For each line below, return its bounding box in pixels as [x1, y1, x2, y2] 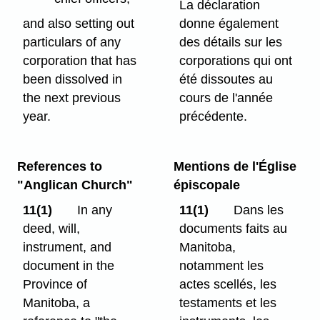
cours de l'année [179, 91, 274, 106]
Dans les [229, 202, 284, 217]
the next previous [23, 91, 121, 106]
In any [73, 202, 112, 217]
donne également [179, 16, 279, 31]
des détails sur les [179, 35, 283, 50]
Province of [23, 276, 88, 291]
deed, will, [23, 221, 81, 236]
